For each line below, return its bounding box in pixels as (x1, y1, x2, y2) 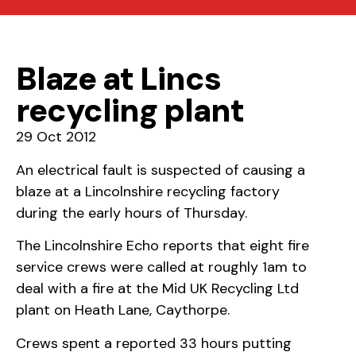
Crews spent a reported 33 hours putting (16, 333, 292, 353)
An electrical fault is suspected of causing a (16, 160, 305, 180)
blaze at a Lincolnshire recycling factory (16, 181, 280, 201)
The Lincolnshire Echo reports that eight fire (16, 236, 309, 256)
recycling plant (16, 90, 244, 132)
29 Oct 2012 (16, 127, 96, 147)
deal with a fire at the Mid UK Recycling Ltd (16, 279, 299, 299)
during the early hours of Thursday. (16, 203, 247, 222)
